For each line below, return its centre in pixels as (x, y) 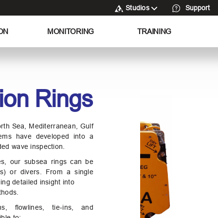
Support (196, 8)
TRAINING (154, 31)
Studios (137, 8)
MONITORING (70, 31)
